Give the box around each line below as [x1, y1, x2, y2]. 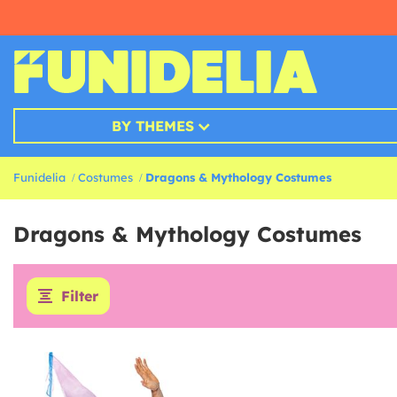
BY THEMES [111, 117, 194, 136]
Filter [61, 287, 98, 306]
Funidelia [13, 170, 66, 185]
